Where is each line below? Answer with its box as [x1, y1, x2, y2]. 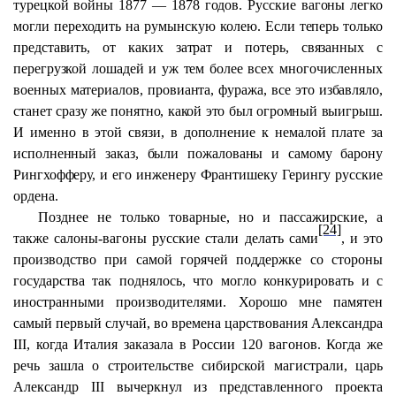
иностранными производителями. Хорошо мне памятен [13, 294, 383, 309]
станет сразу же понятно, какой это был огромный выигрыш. [13, 103, 383, 118]
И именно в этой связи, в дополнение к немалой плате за [13, 125, 383, 140]
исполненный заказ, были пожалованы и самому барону [13, 146, 383, 161]
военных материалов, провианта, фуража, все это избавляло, [13, 82, 383, 97]
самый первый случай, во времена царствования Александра [13, 316, 383, 331]
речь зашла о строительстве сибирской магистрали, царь [13, 358, 383, 373]
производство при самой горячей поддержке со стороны [13, 252, 383, 267]
